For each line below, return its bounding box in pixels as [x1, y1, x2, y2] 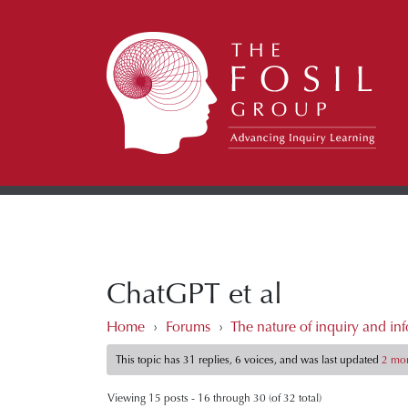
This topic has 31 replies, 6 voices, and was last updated [116, 353, 382, 366]
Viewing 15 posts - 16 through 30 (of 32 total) [107, 392, 321, 404]
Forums [166, 318, 210, 335]
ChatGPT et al [107, 277, 282, 311]
